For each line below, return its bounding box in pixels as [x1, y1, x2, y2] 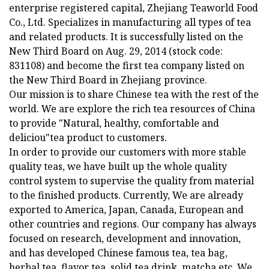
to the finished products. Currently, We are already [9, 189, 243, 202]
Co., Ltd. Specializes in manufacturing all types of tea [9, 16, 251, 29]
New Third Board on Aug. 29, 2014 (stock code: [9, 44, 223, 58]
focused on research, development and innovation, [9, 232, 241, 246]
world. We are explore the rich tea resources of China [9, 102, 255, 116]
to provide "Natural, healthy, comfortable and [9, 116, 219, 130]
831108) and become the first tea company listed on [9, 59, 244, 73]
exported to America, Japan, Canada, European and [9, 203, 244, 217]
